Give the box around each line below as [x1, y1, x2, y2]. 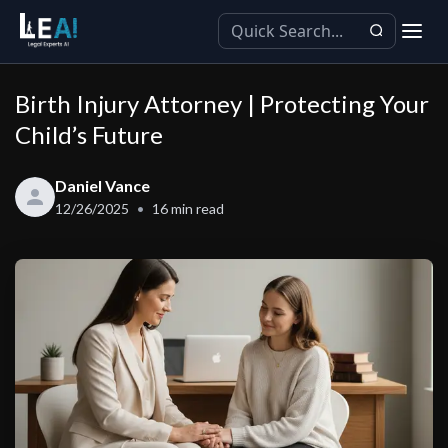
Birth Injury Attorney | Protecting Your [15, 89, 429, 118]
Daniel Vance [55, 176, 150, 195]
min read [168, 200, 224, 217]
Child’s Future [15, 120, 163, 149]
